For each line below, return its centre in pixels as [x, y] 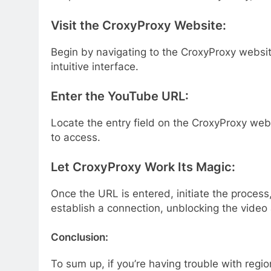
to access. [76, 137]
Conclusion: [80, 237]
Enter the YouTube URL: [120, 96]
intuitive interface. [95, 66]
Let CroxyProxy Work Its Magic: [143, 167]
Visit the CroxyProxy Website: [139, 25]
